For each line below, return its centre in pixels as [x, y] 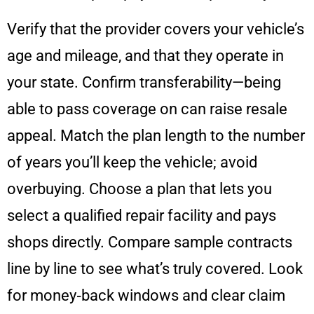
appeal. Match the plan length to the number [156, 136]
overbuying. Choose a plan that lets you [139, 189]
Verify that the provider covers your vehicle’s [156, 29]
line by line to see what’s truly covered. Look [155, 269]
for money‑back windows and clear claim [146, 296]
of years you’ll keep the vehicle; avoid [132, 163]
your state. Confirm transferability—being [144, 83]
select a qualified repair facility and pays [142, 216]
